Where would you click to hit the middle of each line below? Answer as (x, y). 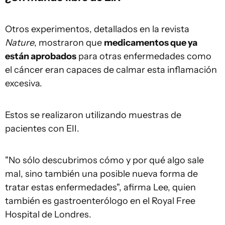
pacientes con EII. (42, 129)
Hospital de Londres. (48, 215)
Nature (20, 43)
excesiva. (24, 84)
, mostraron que (69, 43)
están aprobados (41, 57)
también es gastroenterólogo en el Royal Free (100, 201)
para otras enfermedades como (144, 57)
